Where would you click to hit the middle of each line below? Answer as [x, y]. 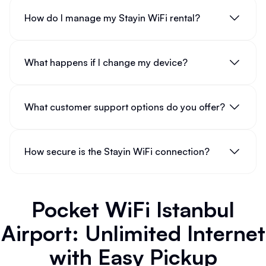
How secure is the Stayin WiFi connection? [117, 152]
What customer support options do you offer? [125, 107]
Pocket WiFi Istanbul [133, 209]
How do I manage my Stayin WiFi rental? [112, 18]
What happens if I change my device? [106, 63]
